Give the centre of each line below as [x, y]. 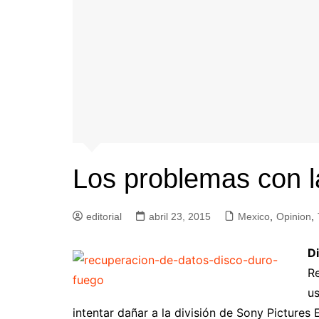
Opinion [294, 216]
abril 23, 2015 [180, 216]
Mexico [254, 216]
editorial [104, 216]
